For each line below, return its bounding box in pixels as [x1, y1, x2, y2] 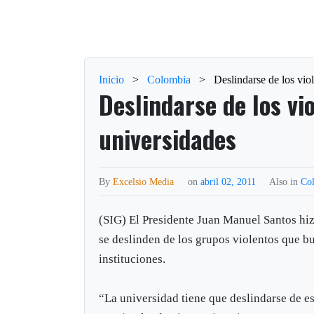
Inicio [99, 73, 125, 86]
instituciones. [99, 252, 166, 266]
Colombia [147, 73, 191, 86]
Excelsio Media [113, 175, 175, 187]
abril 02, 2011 [200, 175, 259, 187]
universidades [99, 120, 237, 157]
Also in [269, 175, 301, 187]
